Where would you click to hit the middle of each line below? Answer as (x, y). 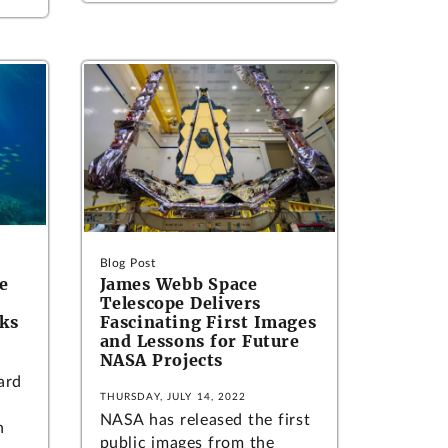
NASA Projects (161, 360)
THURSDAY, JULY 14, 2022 (173, 397)
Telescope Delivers (180, 303)
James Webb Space (178, 284)
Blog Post (127, 263)
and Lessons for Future (199, 341)
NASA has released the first (205, 420)
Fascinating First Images (208, 322)
